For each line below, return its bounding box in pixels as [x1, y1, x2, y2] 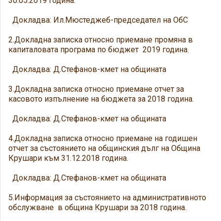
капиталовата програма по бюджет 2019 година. [8, 45, 189, 54]
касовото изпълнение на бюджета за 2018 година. [8, 94, 194, 104]
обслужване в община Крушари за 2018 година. [8, 203, 186, 212]
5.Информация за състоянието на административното [8, 193, 206, 202]
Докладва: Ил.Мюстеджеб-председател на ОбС [8, 15, 188, 25]
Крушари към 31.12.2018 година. [8, 153, 128, 163]
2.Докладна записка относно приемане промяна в [8, 35, 193, 44]
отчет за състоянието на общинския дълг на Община [8, 144, 200, 153]
